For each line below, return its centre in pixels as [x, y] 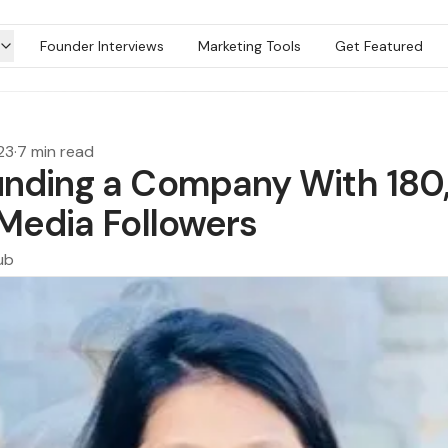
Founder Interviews [101, 46]
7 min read [55, 151]
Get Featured [378, 46]
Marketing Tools [249, 46]
